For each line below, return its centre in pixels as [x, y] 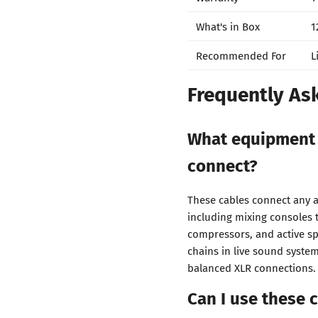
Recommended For [241, 55]
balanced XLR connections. [252, 267]
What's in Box [228, 26]
